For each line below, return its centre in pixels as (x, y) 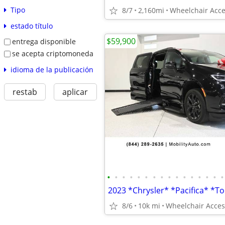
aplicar (75, 92)
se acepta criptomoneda (52, 53)
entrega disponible (44, 42)
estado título (31, 26)
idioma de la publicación (52, 69)
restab (25, 92)
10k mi (149, 206)
